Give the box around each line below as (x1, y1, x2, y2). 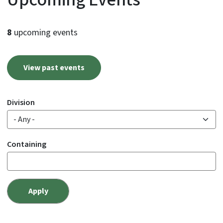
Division (7, 97, 35, 109)
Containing (7, 139, 46, 150)
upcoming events (12, 26, 78, 39)
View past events (23, 62, 85, 74)
